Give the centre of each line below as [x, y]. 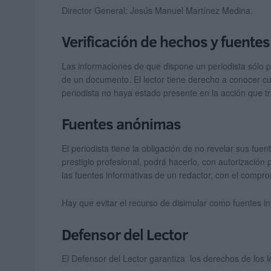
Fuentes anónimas [121, 124]
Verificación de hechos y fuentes [166, 42]
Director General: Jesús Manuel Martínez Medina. [157, 10]
